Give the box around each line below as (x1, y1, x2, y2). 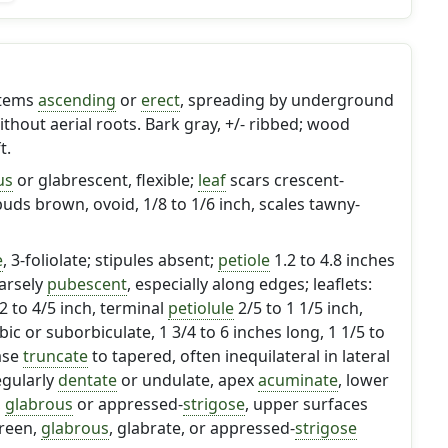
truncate (22, 345, 88, 367)
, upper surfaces (244, 393, 368, 415)
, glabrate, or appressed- (108, 417, 295, 439)
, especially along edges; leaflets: (126, 273, 372, 295)
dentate (57, 369, 117, 391)
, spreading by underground (179, 89, 394, 111)
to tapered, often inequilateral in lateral (87, 345, 390, 367)
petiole (217, 249, 270, 271)
